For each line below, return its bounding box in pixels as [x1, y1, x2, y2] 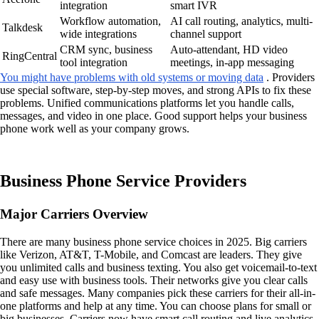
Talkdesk [2, 21, 43, 34]
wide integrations [60, 28, 137, 41]
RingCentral [2, 50, 57, 63]
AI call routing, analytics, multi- [170, 15, 313, 28]
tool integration [60, 56, 127, 69]
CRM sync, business [60, 43, 152, 56]
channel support [170, 28, 241, 41]
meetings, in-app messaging [170, 56, 294, 69]
